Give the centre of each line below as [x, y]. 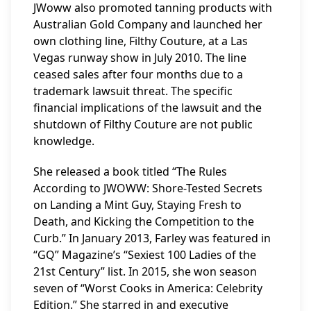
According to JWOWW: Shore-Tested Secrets [148, 188]
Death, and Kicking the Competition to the [144, 221]
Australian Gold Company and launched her [148, 24]
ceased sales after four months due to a [138, 74]
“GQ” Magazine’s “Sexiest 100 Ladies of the [145, 255]
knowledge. [64, 141]
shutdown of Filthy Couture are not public [143, 124]
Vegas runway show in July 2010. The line [140, 58]
